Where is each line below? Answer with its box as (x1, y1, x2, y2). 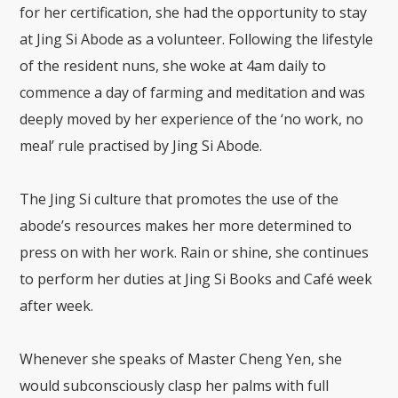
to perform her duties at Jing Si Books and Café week (20, 268, 373, 289)
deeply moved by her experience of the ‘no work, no (20, 108, 364, 129)
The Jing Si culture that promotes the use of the (20, 188, 339, 209)
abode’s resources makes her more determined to (20, 215, 353, 235)
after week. (20, 295, 94, 315)
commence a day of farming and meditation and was (20, 82, 366, 102)
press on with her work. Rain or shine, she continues (20, 242, 370, 262)
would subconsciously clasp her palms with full (20, 375, 330, 395)
